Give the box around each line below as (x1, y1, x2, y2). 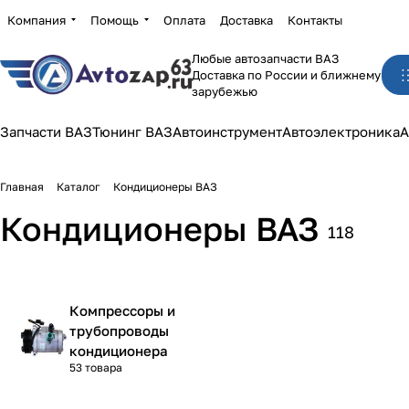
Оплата (163, 12, 205, 27)
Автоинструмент (173, 123, 282, 140)
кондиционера (69, 342, 168, 359)
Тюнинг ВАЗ (92, 123, 173, 140)
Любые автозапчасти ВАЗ (192, 51, 339, 66)
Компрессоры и (69, 302, 175, 319)
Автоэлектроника (282, 123, 400, 140)
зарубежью (192, 84, 257, 99)
